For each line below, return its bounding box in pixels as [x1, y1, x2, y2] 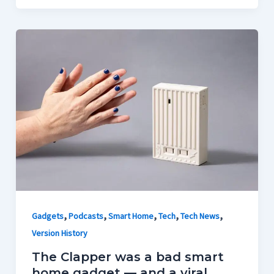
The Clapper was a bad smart [31, 250, 224, 265]
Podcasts [68, 210, 103, 221]
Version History [31, 227, 87, 239]
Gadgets [31, 210, 64, 221]
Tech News [180, 210, 220, 221]
